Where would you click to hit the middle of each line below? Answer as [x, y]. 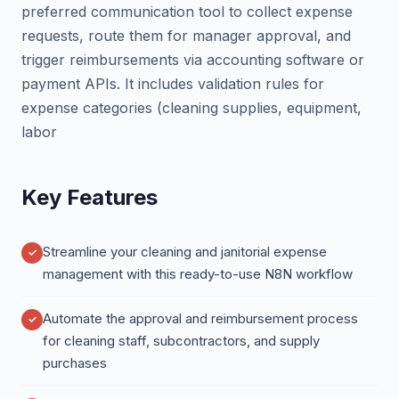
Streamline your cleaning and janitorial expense [185, 252]
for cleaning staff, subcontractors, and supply [181, 341]
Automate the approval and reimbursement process [200, 318]
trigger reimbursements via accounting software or [193, 60]
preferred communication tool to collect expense [187, 12]
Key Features [90, 197]
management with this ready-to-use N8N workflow [198, 274]
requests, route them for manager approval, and [186, 36]
